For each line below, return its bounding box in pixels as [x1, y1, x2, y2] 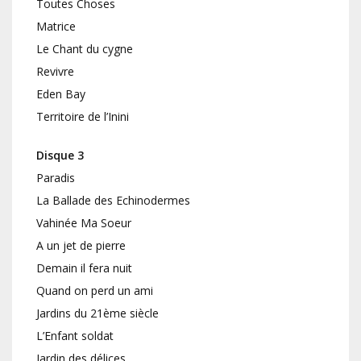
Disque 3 [36, 147, 84, 164]
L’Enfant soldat [36, 328, 114, 344]
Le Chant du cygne [36, 41, 133, 57]
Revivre [36, 64, 74, 80]
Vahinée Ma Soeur [36, 215, 131, 231]
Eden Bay [36, 86, 85, 102]
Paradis [36, 170, 75, 186]
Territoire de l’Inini [36, 109, 129, 125]
